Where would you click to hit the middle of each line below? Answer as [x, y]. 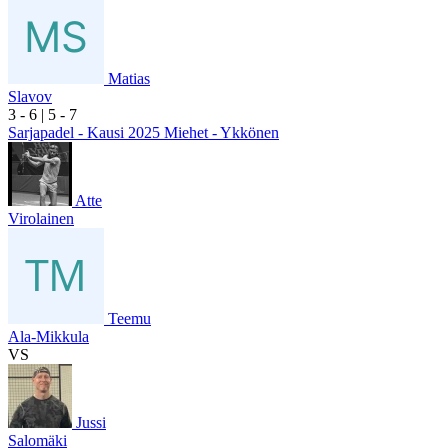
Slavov [30, 96]
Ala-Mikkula [48, 336]
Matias [129, 78]
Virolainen [41, 218]
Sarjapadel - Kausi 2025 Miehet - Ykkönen [143, 132]
